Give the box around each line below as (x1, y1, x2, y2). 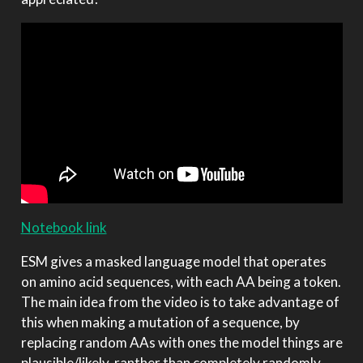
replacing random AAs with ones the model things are (20, 334, 343, 352)
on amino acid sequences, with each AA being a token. (20, 273, 341, 291)
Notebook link (20, 219, 107, 237)
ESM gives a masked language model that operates (20, 253, 327, 271)
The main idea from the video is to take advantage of (20, 293, 340, 311)
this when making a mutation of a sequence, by (20, 314, 300, 331)
